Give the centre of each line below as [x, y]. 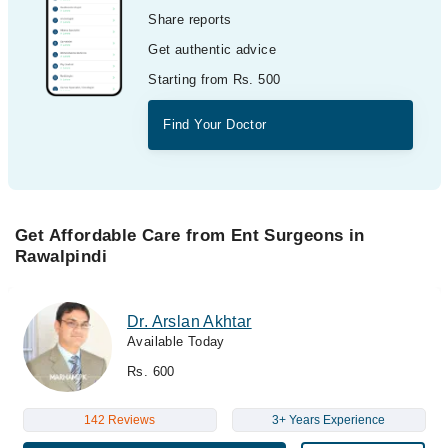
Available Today [176, 341]
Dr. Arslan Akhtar [189, 321]
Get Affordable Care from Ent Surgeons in [190, 235]
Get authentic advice [212, 49]
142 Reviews [119, 419]
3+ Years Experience [328, 419]
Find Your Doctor [215, 124]
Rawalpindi [61, 256]
